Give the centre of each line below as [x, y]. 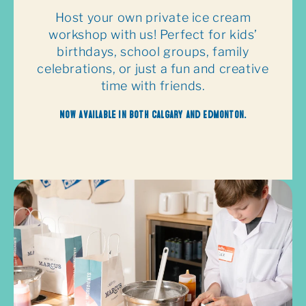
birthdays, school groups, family [153, 51]
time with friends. [153, 85]
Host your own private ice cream [153, 17]
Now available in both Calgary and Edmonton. [153, 112]
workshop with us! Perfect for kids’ [153, 34]
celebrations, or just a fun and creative [153, 68]
